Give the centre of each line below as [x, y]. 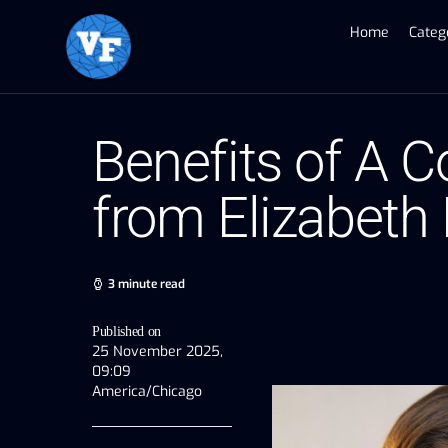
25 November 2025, [157, 351]
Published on [126, 331]
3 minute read [146, 283]
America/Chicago [147, 391]
